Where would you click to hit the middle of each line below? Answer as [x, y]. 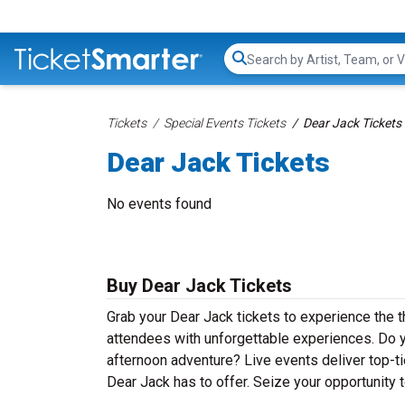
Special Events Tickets [225, 123]
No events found [159, 204]
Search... [272, 68]
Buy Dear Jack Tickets [199, 286]
